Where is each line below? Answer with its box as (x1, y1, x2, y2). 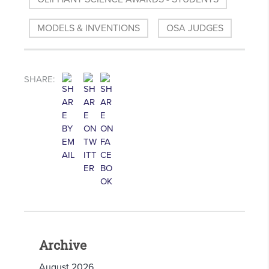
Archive (39, 237, 86, 254)
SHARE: (24, 74, 55, 85)
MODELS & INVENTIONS (37, 22, 140, 35)
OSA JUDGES (166, 22, 223, 35)
